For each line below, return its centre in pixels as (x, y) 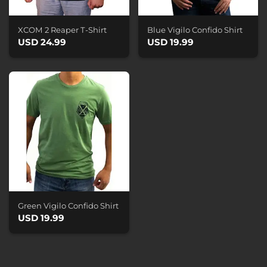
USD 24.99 (42, 42)
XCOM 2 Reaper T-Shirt (62, 30)
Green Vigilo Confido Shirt (68, 206)
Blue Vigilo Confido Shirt (195, 30)
